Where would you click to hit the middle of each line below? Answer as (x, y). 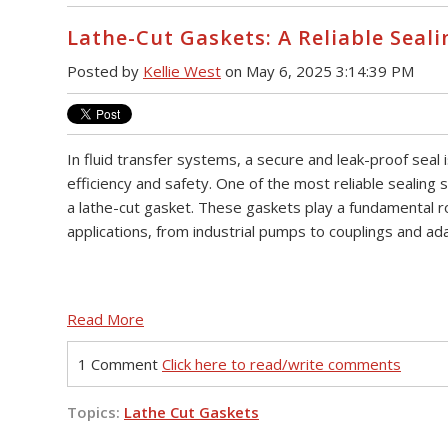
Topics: (95, 411)
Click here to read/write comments (281, 363)
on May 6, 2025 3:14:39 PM (317, 70)
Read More (105, 318)
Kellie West (182, 70)
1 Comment (120, 363)
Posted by (105, 70)
